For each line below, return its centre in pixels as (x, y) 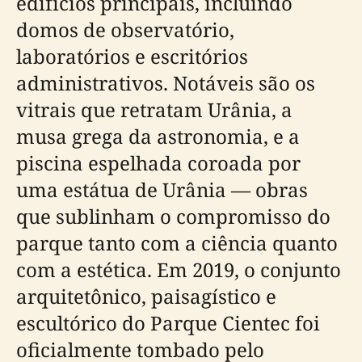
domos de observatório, (125, 29)
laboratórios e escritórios (132, 56)
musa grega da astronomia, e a (158, 136)
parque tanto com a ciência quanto (177, 243)
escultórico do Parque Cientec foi (168, 323)
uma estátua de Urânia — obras (162, 189)
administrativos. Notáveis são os (166, 83)
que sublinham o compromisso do (173, 216)
